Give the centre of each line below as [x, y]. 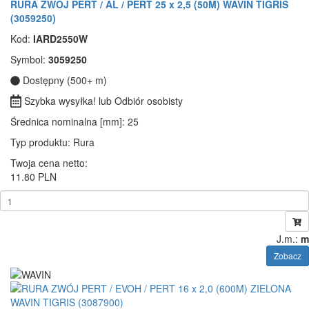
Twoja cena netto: [49, 163]
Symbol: [29, 59]
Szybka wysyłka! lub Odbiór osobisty [102, 100]
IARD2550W [60, 38]
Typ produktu [39, 142]
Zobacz [288, 256]
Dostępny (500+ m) [63, 80]
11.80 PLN [33, 177]
